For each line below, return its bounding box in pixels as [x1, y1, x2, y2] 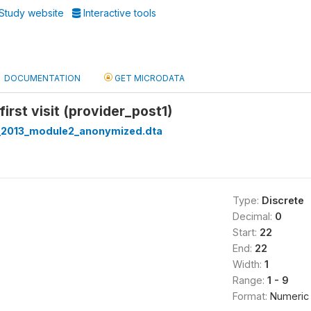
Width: [232, 258, 264, 270]
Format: [232, 290, 270, 302]
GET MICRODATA [112, 73, 185, 83]
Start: [232, 226, 260, 238]
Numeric [269, 290, 309, 302]
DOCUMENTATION [4, 73, 81, 83]
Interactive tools [81, 7, 157, 19]
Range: [232, 274, 267, 286]
